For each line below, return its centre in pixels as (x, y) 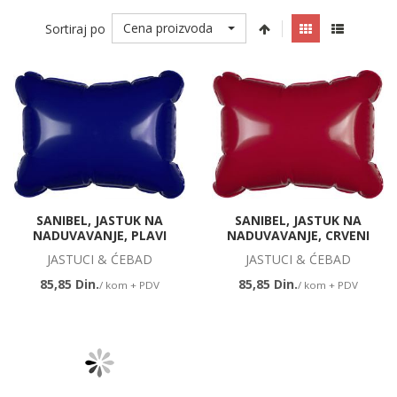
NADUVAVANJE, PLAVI (99, 235)
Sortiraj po (75, 28)
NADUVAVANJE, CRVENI (298, 235)
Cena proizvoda (168, 28)
